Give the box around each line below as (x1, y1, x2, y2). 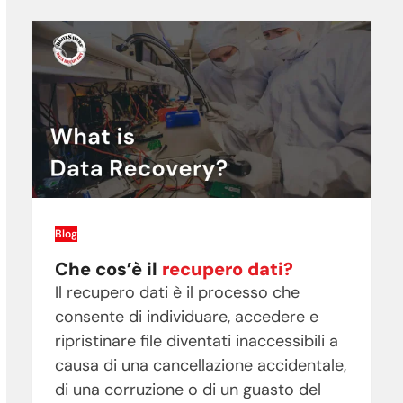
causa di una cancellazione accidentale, (54, 354, 346, 377)
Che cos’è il (54, 257, 162, 282)
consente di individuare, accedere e (54, 306, 318, 328)
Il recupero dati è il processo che (54, 282, 300, 304)
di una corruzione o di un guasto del (54, 379, 321, 401)
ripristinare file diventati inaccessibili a (54, 330, 338, 353)
